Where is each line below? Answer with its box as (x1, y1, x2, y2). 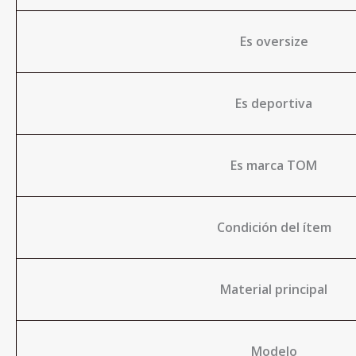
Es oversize (239, 33, 308, 50)
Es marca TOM (230, 157, 317, 174)
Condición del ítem (216, 219, 331, 236)
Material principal (220, 281, 327, 298)
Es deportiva (235, 95, 312, 112)
